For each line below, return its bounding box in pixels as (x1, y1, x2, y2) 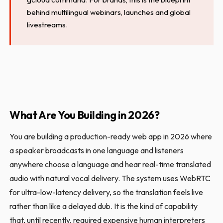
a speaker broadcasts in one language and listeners (9, 145, 184, 155)
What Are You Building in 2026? (9, 108, 160, 122)
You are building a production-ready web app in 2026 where (9, 131, 213, 141)
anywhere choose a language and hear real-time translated (9, 159, 212, 169)
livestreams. (27, 19, 68, 29)
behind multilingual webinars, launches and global (27, 7, 191, 17)
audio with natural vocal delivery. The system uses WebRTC (9, 173, 211, 183)
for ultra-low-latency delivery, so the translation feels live (9, 187, 204, 197)
